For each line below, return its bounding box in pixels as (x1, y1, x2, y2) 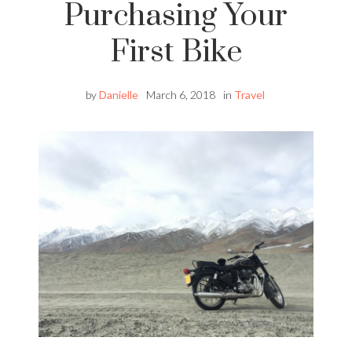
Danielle (99, 87, 138, 101)
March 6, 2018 (146, 87, 215, 101)
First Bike (110, 32, 242, 71)
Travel (234, 87, 265, 101)
